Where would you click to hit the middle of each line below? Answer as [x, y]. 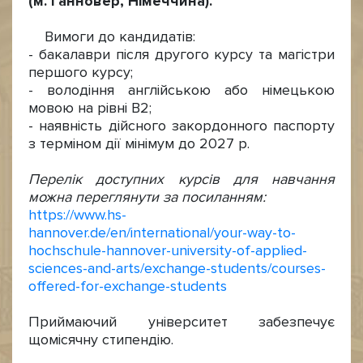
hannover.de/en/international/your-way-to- [162, 233]
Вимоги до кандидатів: [112, 37]
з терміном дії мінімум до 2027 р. [139, 144]
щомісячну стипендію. [103, 340]
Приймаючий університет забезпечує [181, 322]
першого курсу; [81, 73]
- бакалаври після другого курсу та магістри [181, 55]
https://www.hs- [77, 215]
